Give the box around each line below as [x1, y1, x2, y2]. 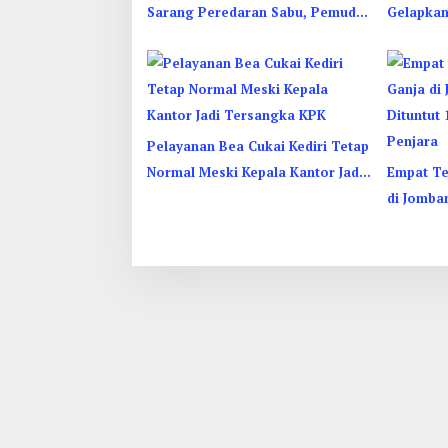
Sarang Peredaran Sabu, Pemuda [147, 3, 364, 21]
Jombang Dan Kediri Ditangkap [147, 29, 349, 47]
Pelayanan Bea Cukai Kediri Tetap [147, 137, 369, 155]
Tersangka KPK [147, 189, 249, 207]
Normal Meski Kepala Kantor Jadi [147, 163, 363, 181]
